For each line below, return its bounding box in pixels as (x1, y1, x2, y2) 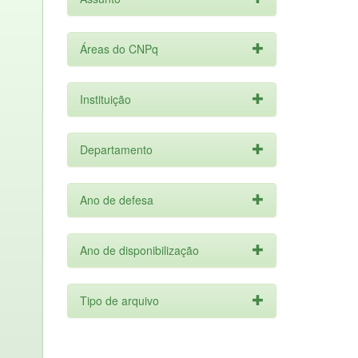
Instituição (79, 91, 131, 107)
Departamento (79, 141, 153, 157)
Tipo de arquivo (79, 292, 159, 308)
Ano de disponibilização (79, 242, 199, 258)
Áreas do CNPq (79, 41, 158, 57)
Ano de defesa (79, 192, 153, 208)
